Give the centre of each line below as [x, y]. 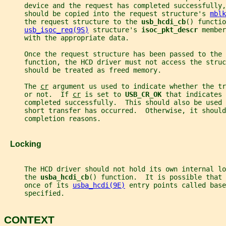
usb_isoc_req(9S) [56, 30]
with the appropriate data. [67, 38]
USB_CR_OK [145, 95]
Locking [23, 144]
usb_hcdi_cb [163, 22]
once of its [38, 185]
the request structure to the [73, 22]
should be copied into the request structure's [107, 14]
